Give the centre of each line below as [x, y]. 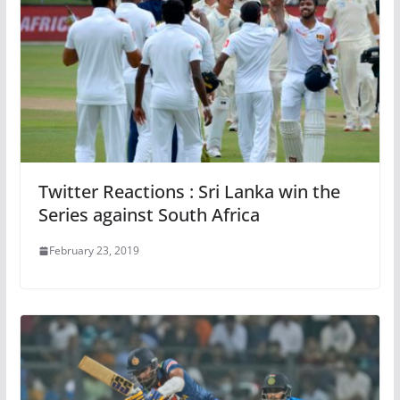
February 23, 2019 [94, 251]
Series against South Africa [149, 215]
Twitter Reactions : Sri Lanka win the [189, 192]
